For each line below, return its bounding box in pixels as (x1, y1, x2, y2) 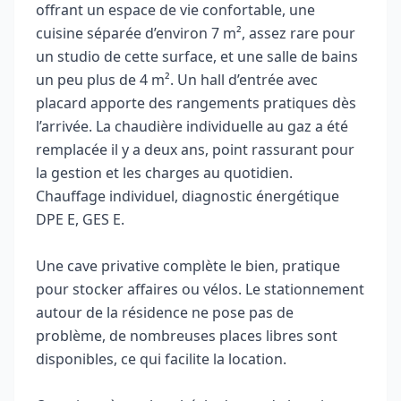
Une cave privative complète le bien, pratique (36, 256, 340, 276)
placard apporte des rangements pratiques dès (36, 93, 356, 113)
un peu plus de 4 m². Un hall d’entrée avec (36, 70, 318, 90)
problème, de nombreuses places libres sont (36, 326, 337, 346)
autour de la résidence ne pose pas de (36, 303, 294, 322)
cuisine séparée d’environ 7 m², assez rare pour (36, 23, 355, 43)
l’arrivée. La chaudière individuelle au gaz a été (36, 116, 348, 136)
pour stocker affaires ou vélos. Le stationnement (36, 279, 364, 299)
